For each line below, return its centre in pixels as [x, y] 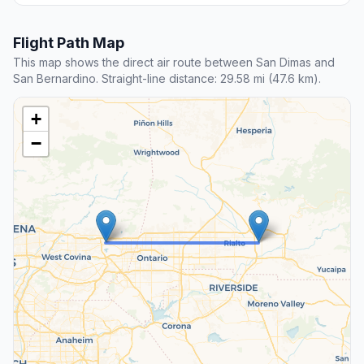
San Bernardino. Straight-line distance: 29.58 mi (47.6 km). [167, 79]
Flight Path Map [69, 43]
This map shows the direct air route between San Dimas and [174, 63]
